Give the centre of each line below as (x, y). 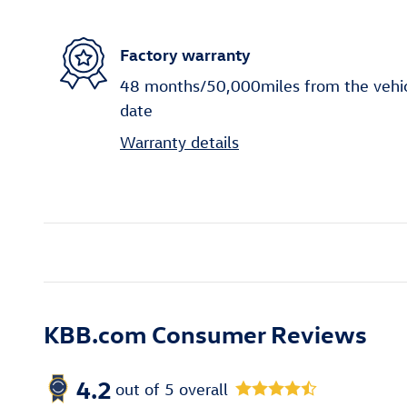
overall (201, 389)
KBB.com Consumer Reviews (205, 334)
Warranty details (179, 143)
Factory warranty (185, 54)
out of (140, 389)
